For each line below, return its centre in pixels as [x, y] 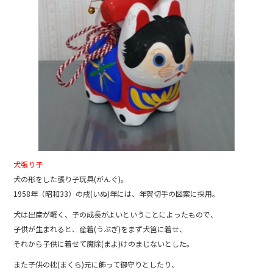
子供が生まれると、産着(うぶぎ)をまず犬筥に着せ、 [100, 229]
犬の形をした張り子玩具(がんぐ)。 [71, 179]
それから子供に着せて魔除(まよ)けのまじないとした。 [104, 244]
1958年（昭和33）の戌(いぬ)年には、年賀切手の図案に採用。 [117, 194]
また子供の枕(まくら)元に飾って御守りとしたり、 [96, 264]
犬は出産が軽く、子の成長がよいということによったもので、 [116, 214]
